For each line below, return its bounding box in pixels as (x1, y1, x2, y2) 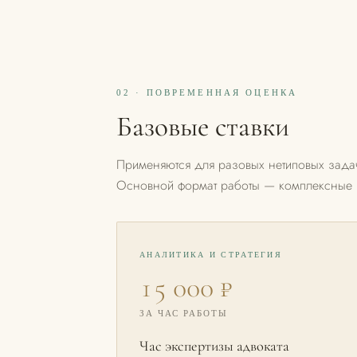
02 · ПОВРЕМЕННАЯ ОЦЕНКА (116, 88, 298, 97)
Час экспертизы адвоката (139, 337, 289, 355)
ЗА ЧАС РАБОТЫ (139, 308, 229, 318)
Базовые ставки (116, 109, 289, 143)
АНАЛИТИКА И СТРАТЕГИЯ (139, 250, 283, 259)
